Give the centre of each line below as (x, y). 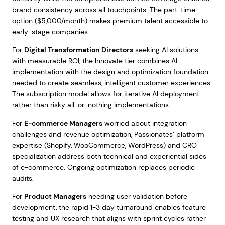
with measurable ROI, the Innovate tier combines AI (94, 61)
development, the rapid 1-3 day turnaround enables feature (109, 207)
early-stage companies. (50, 32)
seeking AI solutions (165, 50)
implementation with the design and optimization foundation (110, 72)
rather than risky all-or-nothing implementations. (91, 105)
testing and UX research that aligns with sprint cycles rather (109, 218)
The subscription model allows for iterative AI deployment (105, 94)
